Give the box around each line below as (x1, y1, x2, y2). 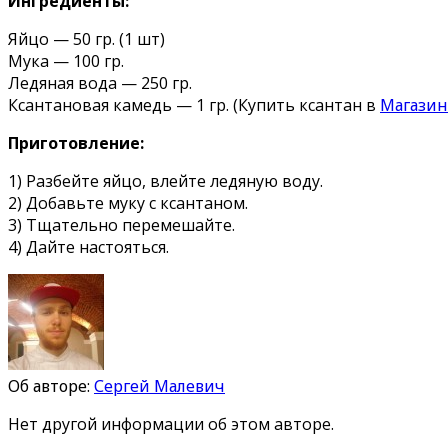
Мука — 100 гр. (8, 49, 124, 72)
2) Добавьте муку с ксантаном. (8, 191, 248, 214)
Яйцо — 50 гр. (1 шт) (8, 27, 165, 50)
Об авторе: (8, 374, 94, 397)
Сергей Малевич (94, 374, 225, 397)
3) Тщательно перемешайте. (8, 213, 235, 236)
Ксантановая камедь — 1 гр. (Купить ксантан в (8, 93, 380, 116)
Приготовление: (8, 131, 144, 154)
